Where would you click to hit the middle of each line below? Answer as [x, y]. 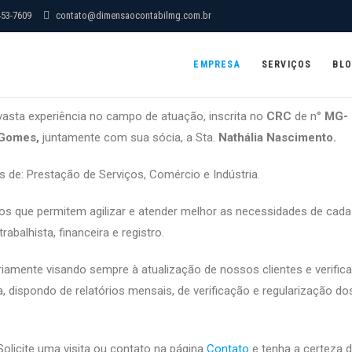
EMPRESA [217, 64]
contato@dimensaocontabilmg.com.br [132, 15]
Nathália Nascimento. [277, 137]
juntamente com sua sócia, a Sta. [130, 137]
